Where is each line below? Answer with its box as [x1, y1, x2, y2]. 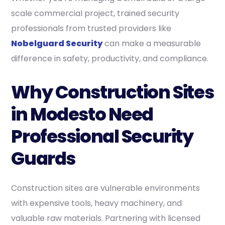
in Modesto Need [11, 101, 154, 127]
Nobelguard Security [11, 37, 103, 49]
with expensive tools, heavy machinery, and [11, 197, 182, 209]
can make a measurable [104, 37, 201, 49]
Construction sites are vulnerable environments [11, 182, 200, 194]
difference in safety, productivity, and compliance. [11, 52, 209, 64]
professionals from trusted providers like [11, 22, 172, 34]
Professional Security [11, 124, 193, 149]
